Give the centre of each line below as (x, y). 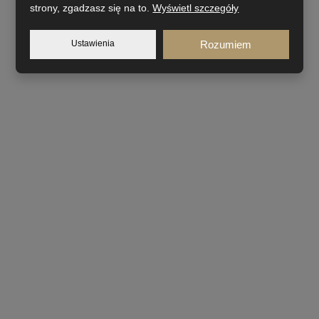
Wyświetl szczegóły (196, 8)
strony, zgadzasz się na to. (91, 8)
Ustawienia (93, 43)
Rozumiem (226, 45)
